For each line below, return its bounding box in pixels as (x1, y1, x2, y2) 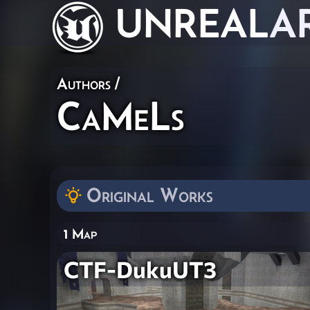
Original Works (86, 183, 213, 206)
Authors (57, 74, 111, 93)
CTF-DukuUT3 (64, 255, 217, 283)
